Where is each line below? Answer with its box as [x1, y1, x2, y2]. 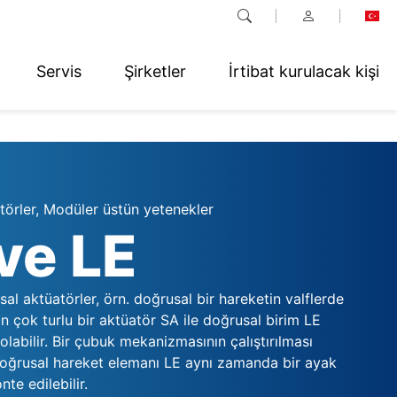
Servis [36, 61, 82, 81]
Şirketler [124, 61, 186, 81]
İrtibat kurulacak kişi [229, 61, 379, 81]
